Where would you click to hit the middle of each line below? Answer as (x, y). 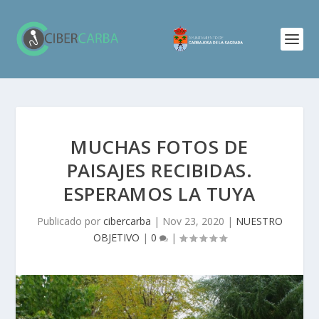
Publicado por (70, 221)
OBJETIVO (116, 237)
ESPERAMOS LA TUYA (159, 194)
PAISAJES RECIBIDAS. (159, 170)
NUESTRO (259, 221)
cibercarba (127, 221)
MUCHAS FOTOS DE (159, 147)
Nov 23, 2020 (193, 221)
